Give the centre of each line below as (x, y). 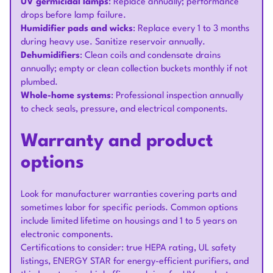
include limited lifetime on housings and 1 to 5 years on (129, 222)
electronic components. (67, 235)
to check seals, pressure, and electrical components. (124, 109)
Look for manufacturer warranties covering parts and (129, 195)
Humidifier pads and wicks (77, 29)
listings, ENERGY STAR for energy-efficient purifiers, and (135, 262)
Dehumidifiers (50, 56)
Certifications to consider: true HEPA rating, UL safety (128, 248)
